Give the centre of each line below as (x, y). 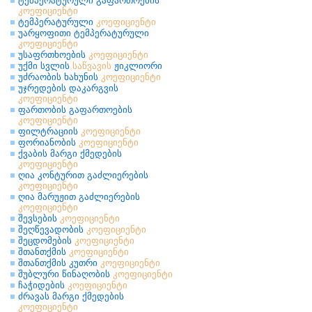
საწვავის (92, 66)
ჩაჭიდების (43, 285)
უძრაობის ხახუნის (60, 77)
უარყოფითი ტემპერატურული (84, 33)
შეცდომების (46, 241)
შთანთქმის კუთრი (59, 263)
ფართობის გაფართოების (75, 110)
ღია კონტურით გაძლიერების (83, 175)
